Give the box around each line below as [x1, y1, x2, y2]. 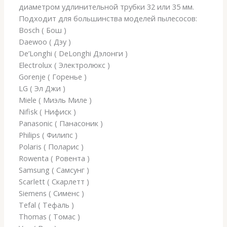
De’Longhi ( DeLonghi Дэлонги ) [19, 48, 128, 58]
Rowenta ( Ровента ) [19, 153, 90, 163]
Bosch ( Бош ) [19, 24, 67, 35]
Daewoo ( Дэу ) [19, 36, 71, 47]
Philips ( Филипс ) [19, 129, 78, 140]
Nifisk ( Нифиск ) [19, 106, 77, 117]
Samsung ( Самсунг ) [19, 164, 90, 175]
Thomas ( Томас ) [19, 211, 81, 221]
